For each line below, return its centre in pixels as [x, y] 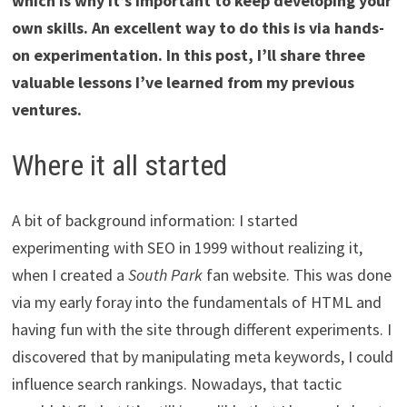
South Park [165, 274]
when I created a [69, 274]
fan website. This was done [297, 274]
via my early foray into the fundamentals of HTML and [196, 302]
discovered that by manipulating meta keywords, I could [202, 356]
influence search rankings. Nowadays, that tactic [176, 383]
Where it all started [119, 165]
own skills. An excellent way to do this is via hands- [198, 27]
